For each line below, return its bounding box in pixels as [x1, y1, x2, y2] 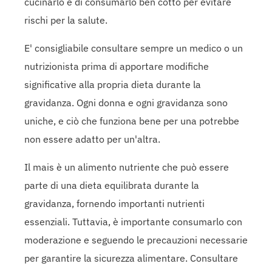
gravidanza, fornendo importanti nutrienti [24, 197, 205, 209]
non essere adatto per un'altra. [24, 132, 160, 145]
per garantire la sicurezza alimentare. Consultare [24, 251, 238, 264]
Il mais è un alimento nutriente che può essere [24, 160, 229, 173]
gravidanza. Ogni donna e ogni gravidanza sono [24, 96, 228, 109]
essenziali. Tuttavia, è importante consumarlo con [24, 215, 242, 228]
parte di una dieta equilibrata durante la [24, 178, 199, 191]
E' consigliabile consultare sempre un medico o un [24, 41, 243, 54]
